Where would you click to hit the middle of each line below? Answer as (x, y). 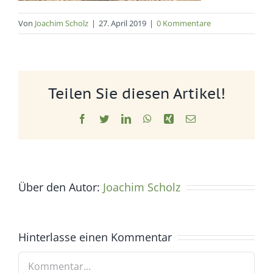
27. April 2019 (122, 23)
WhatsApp (172, 118)
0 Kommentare (184, 23)
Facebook (105, 118)
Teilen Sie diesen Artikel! (136, 93)
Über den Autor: (61, 187)
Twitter (122, 118)
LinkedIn (148, 118)
